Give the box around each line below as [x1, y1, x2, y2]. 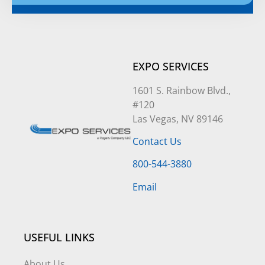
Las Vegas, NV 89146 [132, 112, 223, 125]
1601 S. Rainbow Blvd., [132, 83, 231, 97]
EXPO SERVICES [132, 59, 209, 73]
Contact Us [132, 135, 182, 148]
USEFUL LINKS [24, 230, 95, 245]
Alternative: [12, 6, 63, 20]
